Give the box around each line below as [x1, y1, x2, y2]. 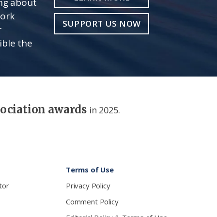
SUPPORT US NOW [62, 17, 141, 29]
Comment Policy [66, 196, 119, 206]
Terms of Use [66, 164, 114, 174]
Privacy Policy [66, 180, 110, 190]
